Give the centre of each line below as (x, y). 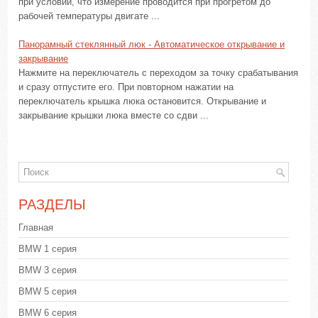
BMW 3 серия (48, 270)
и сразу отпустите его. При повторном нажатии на (126, 87)
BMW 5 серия (48, 291)
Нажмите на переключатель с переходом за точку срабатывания (159, 73)
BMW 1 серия (48, 249)
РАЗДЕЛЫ (53, 204)
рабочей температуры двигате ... (89, 16)
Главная (36, 227)
